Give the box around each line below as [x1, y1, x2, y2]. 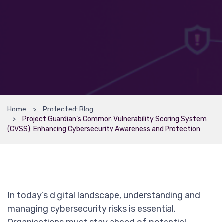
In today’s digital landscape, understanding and [7, 190, 200, 201]
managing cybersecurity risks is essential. [7, 203, 176, 214]
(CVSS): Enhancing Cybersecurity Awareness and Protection [7, 125, 200, 133]
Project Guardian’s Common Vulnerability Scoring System [22, 115, 207, 123]
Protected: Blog [43, 105, 93, 113]
